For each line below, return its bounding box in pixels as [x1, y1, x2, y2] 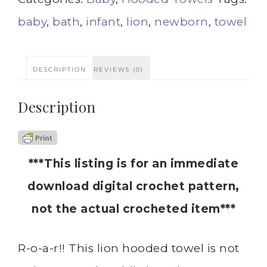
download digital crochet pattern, [27, 179, 240, 193]
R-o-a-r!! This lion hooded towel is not [18, 241, 240, 255]
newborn [154, 15, 209, 29]
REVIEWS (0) [94, 66, 144, 73]
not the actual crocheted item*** [32, 201, 235, 216]
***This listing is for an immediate [28, 156, 239, 170]
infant [86, 15, 120, 29]
